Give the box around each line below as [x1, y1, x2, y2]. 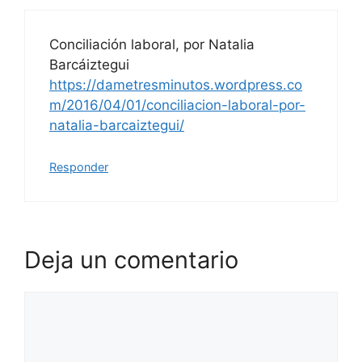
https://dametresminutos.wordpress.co [49, 77, 302, 93]
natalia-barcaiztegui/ [49, 117, 184, 133]
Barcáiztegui [49, 57, 129, 73]
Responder [49, 159, 108, 174]
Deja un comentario [24, 246, 238, 274]
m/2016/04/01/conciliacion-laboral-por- [49, 97, 305, 113]
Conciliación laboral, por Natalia [49, 36, 255, 53]
